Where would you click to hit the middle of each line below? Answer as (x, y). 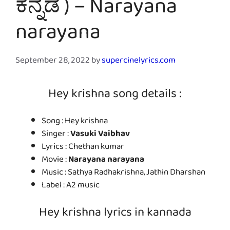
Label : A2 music (71, 187)
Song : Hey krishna (75, 123)
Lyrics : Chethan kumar (83, 148)
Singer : (56, 136)
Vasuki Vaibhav (100, 136)
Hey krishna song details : (115, 97)
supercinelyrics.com (139, 62)
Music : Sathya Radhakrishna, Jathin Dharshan (123, 174)
